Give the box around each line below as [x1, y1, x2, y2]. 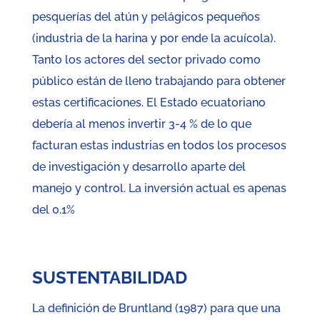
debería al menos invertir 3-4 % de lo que [31, 117, 251, 131]
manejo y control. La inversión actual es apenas [31, 181, 286, 196]
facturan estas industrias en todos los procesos [31, 139, 286, 153]
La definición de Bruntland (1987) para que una [31, 301, 281, 316]
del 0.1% [31, 203, 75, 217]
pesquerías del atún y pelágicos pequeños [31, 10, 260, 24]
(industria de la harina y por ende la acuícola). [31, 31, 276, 46]
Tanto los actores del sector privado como [31, 53, 261, 67]
